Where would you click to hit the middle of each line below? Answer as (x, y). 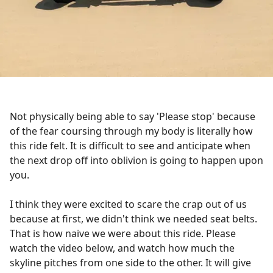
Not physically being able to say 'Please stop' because (133, 117)
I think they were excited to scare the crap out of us (128, 204)
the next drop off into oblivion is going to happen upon (136, 161)
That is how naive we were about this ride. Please (123, 234)
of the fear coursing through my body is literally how (131, 131)
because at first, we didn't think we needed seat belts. (133, 219)
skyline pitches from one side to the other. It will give (130, 263)
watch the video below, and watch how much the (122, 248)
